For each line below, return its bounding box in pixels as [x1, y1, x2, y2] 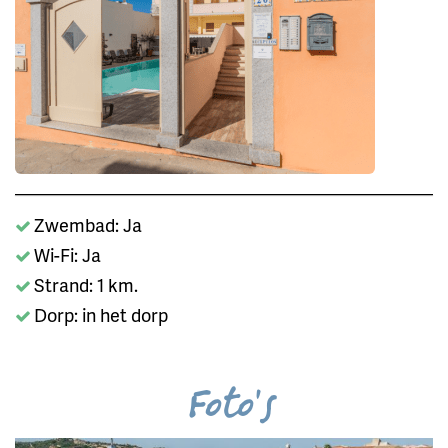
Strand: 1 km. [34, 271, 138, 297]
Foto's [187, 381, 276, 434]
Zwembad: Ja [34, 211, 142, 237]
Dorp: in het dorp [34, 301, 168, 327]
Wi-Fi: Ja [34, 241, 101, 267]
